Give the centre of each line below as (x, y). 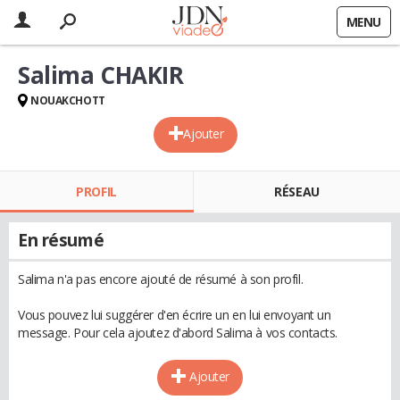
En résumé (61, 240)
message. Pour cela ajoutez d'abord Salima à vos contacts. (178, 333)
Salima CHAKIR (101, 75)
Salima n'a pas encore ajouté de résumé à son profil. (161, 279)
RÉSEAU (297, 192)
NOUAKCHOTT (68, 100)
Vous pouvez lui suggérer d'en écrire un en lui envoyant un (175, 315)
